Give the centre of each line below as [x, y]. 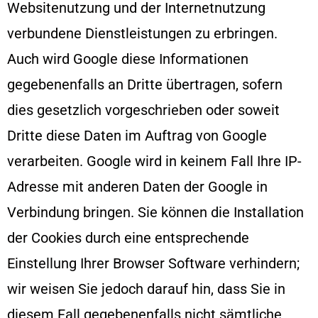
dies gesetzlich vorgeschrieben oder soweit [143, 110]
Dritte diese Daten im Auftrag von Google [137, 135]
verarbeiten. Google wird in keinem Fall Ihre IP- [154, 161]
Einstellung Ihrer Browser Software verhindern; [153, 263]
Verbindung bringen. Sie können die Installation [155, 212]
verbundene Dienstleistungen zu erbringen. [142, 33]
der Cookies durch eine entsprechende [128, 237]
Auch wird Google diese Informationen [128, 59]
